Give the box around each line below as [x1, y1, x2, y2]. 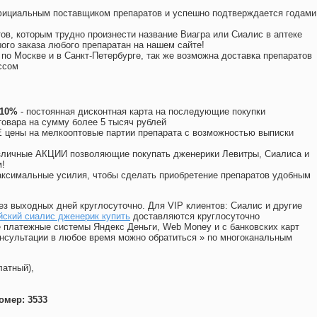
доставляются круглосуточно [130, 211, 260, 222]
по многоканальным [207, 232, 292, 243]
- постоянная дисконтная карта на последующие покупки [18, 106, 265, 117]
